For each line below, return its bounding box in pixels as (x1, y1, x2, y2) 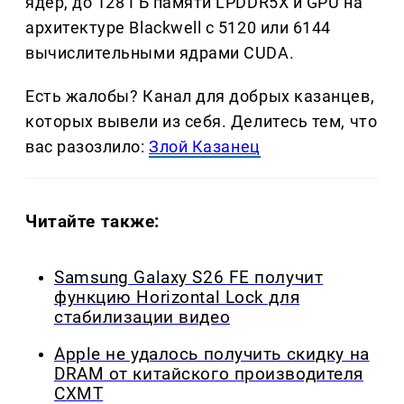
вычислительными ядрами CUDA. (25, 43, 295, 63)
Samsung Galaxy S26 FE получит (54, 268, 324, 289)
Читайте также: (25, 211, 161, 233)
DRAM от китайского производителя (54, 363, 363, 384)
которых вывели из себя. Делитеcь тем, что (25, 112, 378, 132)
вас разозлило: (25, 137, 150, 157)
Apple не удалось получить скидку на (54, 344, 370, 364)
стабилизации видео (54, 308, 231, 328)
